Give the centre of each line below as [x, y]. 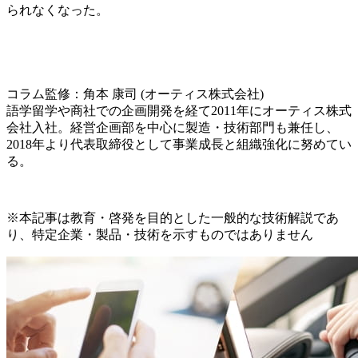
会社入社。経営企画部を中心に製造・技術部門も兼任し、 [173, 127]
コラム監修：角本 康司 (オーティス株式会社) [135, 93]
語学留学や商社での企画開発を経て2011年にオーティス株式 [179, 110]
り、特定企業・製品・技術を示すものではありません [160, 234]
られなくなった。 [58, 10]
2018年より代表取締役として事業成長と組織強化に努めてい [179, 144]
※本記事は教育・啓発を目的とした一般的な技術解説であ [173, 217]
